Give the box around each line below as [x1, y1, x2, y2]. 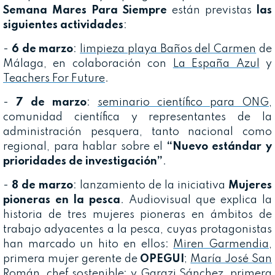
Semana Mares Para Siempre [3, 4, 167, 16]
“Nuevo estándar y [166, 141, 273, 152]
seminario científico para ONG [98, 96, 269, 108]
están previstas [167, 4, 257, 16]
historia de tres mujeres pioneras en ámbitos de [3, 209, 272, 220]
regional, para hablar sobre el [3, 141, 167, 152]
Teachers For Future [3, 72, 105, 84]
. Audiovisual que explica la [120, 194, 272, 206]
